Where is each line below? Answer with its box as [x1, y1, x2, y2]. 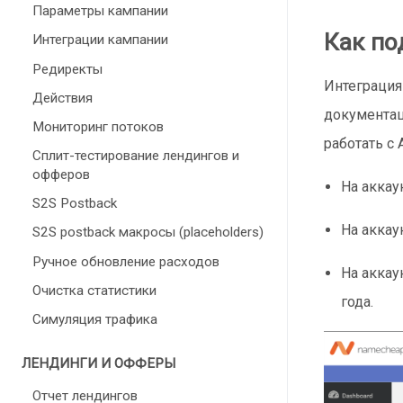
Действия [32, 89, 93, 106]
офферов [32, 166, 90, 184]
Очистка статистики [32, 282, 157, 299]
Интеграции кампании [32, 31, 168, 49]
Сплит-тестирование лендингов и [32, 148, 239, 165]
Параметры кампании [32, 3, 168, 20]
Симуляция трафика [32, 311, 157, 327]
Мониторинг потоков [32, 118, 164, 135]
